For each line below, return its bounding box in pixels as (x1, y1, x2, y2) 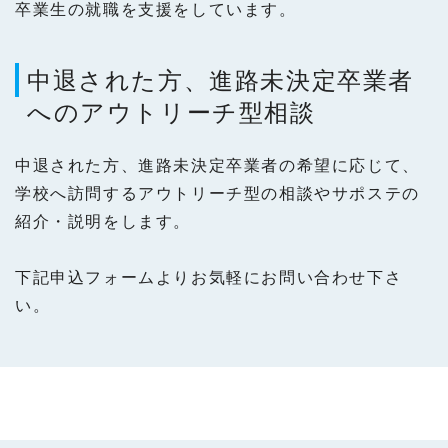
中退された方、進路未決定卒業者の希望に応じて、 (15, 153, 420, 177)
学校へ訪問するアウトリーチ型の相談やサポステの (15, 181, 420, 205)
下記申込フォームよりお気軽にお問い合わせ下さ (15, 265, 403, 289)
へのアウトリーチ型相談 (27, 93, 316, 129)
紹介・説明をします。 (15, 209, 191, 233)
